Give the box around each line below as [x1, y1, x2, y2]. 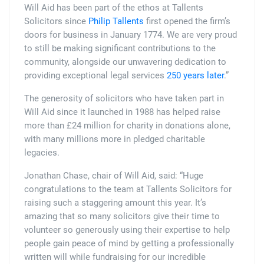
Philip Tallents [88, 16, 144, 27]
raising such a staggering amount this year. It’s [24, 197, 206, 209]
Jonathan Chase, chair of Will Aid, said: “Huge [24, 170, 203, 181]
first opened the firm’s [144, 16, 230, 27]
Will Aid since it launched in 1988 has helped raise [24, 107, 220, 118]
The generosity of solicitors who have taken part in [24, 93, 224, 104]
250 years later [167, 70, 224, 81]
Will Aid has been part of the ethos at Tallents [24, 2, 203, 14]
